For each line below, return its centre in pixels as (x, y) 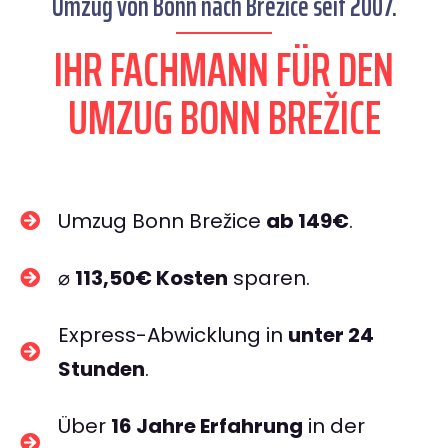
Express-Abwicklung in (173, 335)
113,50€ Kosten (151, 278)
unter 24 (331, 335)
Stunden (101, 369)
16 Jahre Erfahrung (207, 426)
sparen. (269, 278)
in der (334, 426)
